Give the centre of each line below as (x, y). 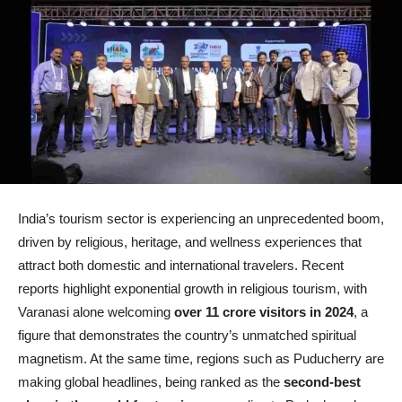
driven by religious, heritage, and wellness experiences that (190, 242)
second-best (322, 382)
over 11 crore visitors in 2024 (264, 312)
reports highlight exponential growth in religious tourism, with (192, 289)
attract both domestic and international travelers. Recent (181, 266)
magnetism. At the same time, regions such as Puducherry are (201, 359)
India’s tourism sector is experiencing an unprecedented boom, (201, 219)
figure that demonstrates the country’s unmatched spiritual (187, 336)
